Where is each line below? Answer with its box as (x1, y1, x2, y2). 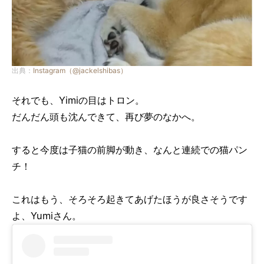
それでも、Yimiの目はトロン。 (12, 94, 144, 106)
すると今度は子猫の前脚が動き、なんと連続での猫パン (12, 143, 247, 156)
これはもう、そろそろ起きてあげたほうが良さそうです (12, 193, 247, 205)
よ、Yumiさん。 (12, 209, 81, 222)
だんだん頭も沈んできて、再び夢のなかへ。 (12, 110, 200, 123)
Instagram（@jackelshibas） (33, 65, 127, 75)
